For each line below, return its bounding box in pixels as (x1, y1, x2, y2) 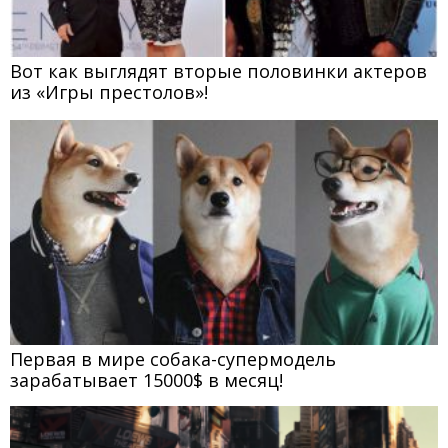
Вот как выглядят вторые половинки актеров (10, 59, 427, 84)
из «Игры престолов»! (10, 80, 208, 105)
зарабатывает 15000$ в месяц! (10, 367, 283, 392)
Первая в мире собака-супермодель (10, 346, 336, 371)
